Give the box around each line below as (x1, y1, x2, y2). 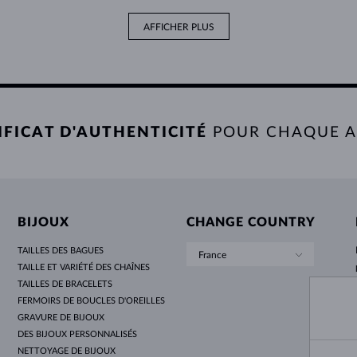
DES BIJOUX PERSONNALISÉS (18, 329, 138, 339)
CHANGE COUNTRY (186, 215, 316, 229)
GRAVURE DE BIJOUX (18, 312, 105, 322)
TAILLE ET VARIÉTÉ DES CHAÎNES (18, 262, 151, 272)
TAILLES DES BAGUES (18, 245, 104, 255)
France (198, 249, 226, 260)
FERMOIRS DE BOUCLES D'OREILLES (18, 296, 166, 305)
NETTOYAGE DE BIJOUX (18, 346, 116, 355)
